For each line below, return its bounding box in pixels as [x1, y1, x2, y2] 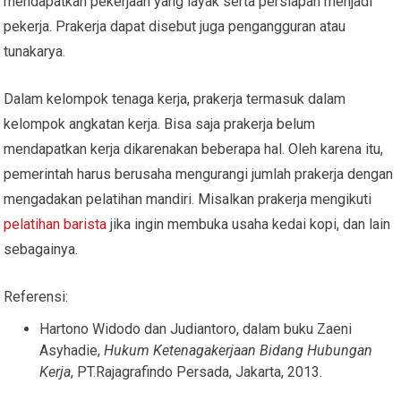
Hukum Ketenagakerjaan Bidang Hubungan [104, 341, 373, 359]
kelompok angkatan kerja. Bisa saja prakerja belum [4, 115, 316, 132]
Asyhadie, [39, 341, 105, 359]
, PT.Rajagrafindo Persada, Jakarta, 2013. [71, 363, 323, 380]
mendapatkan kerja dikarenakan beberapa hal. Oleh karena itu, [4, 140, 384, 158]
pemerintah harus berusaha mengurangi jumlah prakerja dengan [4, 165, 394, 183]
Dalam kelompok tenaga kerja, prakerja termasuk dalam [4, 90, 346, 107]
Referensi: [4, 287, 69, 305]
